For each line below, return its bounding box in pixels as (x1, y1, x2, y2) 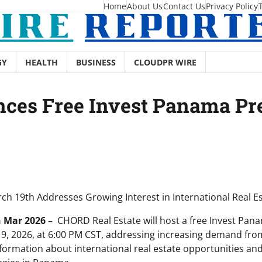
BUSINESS (76, 56, 116, 68)
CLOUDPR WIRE (134, 56, 196, 68)
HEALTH (25, 56, 58, 68)
